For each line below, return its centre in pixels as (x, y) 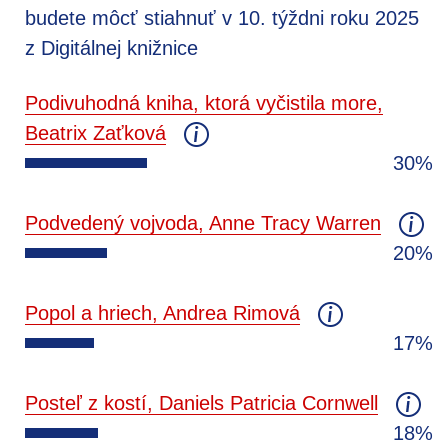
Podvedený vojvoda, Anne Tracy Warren (203, 222)
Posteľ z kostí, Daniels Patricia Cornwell (201, 402)
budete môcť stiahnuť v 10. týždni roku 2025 (222, 17)
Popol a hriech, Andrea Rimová (162, 312)
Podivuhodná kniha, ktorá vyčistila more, (204, 102)
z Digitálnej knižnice (111, 47)
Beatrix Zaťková (95, 132)
